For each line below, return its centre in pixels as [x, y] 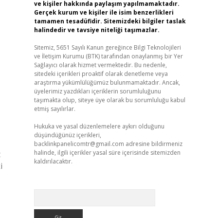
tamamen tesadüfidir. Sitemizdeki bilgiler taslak [110, 21]
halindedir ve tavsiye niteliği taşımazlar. [97, 30]
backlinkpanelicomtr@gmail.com [79, 144]
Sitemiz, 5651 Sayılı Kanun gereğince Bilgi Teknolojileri [107, 47]
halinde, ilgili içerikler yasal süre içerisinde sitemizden [107, 153]
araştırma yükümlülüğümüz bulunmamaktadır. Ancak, [107, 82]
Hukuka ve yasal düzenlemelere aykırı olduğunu [99, 126]
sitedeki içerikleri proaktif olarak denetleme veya [101, 74]
